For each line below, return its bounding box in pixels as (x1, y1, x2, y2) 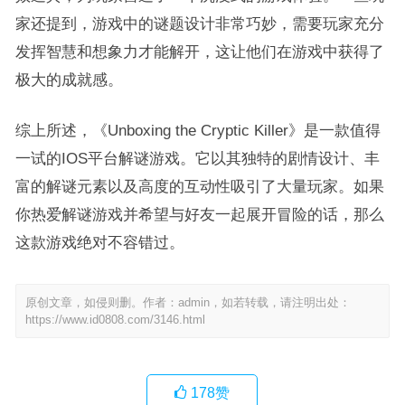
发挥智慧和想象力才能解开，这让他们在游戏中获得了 (14, 43, 384, 60)
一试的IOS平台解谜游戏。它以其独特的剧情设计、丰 (14, 150, 380, 166)
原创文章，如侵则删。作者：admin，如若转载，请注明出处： (24, 296, 351, 309)
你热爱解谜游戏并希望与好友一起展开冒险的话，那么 (14, 206, 384, 222)
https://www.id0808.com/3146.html (24, 313, 205, 326)
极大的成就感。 (14, 71, 123, 88)
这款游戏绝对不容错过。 (14, 234, 184, 250)
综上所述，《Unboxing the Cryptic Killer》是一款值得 (14, 122, 381, 138)
